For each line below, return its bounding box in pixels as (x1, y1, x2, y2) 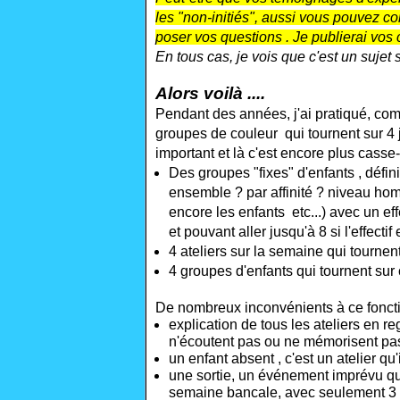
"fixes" (254, 165, 297, 180)
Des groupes (169, 165, 254, 180)
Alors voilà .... (155, 84, 265, 103)
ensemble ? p (169, 185, 254, 200)
